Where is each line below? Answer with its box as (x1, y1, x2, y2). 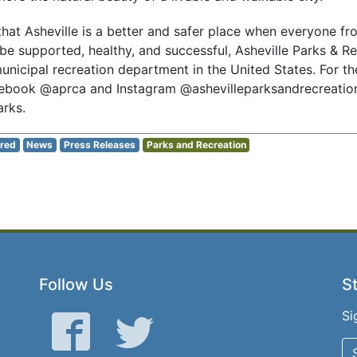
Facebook (89, 313, 149, 329)
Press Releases (63, 138, 135, 151)
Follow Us (39, 275, 113, 294)
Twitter (153, 313, 195, 329)
